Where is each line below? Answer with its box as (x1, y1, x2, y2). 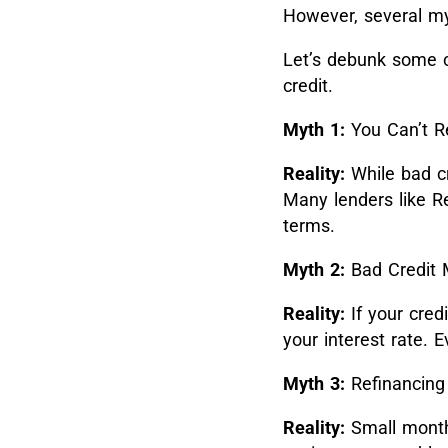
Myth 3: (283, 372, 345, 394)
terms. (283, 214, 335, 236)
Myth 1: (283, 118, 345, 140)
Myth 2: (283, 258, 345, 280)
